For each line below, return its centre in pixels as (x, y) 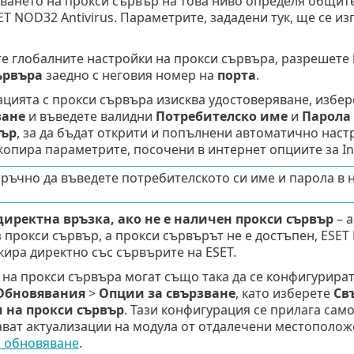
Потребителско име (221, 116)
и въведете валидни (90, 116)
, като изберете (284, 293)
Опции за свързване (167, 293)
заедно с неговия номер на (130, 75)
